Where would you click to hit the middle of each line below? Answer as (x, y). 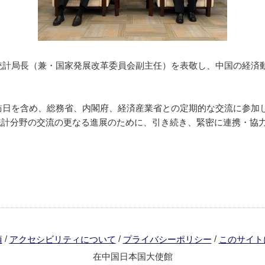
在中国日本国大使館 (132, 257)
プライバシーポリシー (167, 240)
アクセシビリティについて (62, 240)
